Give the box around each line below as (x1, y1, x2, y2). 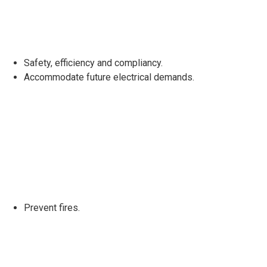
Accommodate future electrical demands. (24, 72, 194, 83)
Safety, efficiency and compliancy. (24, 57, 163, 69)
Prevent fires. (24, 201, 80, 213)
